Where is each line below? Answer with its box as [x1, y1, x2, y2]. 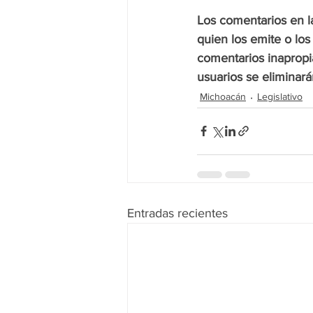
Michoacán [200, 91, 246, 103]
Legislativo [257, 91, 303, 103]
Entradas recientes [127, 205, 228, 220]
